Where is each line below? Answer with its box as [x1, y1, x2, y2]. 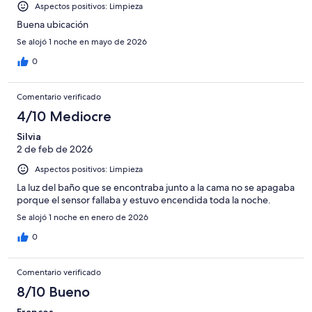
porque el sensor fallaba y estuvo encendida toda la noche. [17, 194, 271, 207]
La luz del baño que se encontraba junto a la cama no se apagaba [17, 181, 295, 194]
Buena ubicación [17, 18, 88, 31]
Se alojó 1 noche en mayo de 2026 [17, 36, 147, 48]
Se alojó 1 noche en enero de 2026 [17, 212, 148, 224]
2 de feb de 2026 [17, 143, 93, 156]
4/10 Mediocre [17, 108, 111, 125]
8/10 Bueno [17, 283, 90, 301]
